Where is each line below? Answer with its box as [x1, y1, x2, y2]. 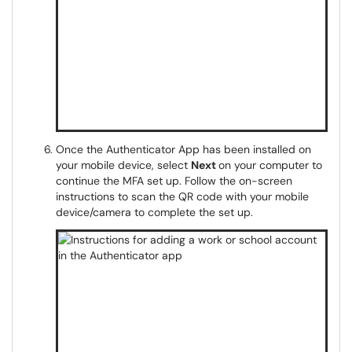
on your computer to [218, 158, 322, 172]
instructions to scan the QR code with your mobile [56, 189, 309, 203]
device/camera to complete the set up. [56, 205, 256, 219]
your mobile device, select [56, 158, 191, 172]
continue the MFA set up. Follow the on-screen [56, 174, 292, 188]
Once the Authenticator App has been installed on [56, 142, 311, 156]
